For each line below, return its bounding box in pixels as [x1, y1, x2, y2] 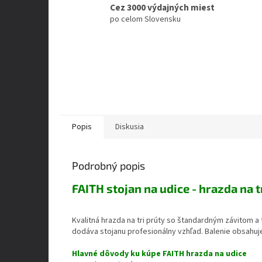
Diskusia [115, 120, 144, 133]
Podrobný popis [72, 158, 145, 172]
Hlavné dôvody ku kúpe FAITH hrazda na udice [72, 248, 247, 260]
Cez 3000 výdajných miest [110, 1, 215, 15]
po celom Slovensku [110, 13, 181, 26]
